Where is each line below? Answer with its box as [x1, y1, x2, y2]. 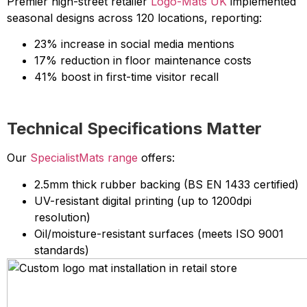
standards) [34, 243, 89, 257]
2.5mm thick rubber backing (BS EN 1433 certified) [34, 177, 299, 191]
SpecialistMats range [30, 151, 138, 165]
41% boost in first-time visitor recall [34, 70, 219, 84]
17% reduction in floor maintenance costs [34, 53, 251, 68]
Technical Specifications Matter [7, 119, 262, 139]
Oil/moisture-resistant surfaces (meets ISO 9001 [34, 226, 284, 241]
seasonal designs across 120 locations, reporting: [7, 11, 262, 25]
